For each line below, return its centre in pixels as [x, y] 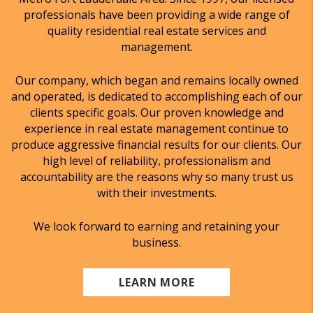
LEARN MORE [156, 282]
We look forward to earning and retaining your [156, 226]
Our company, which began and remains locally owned [156, 80]
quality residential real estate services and [156, 31]
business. [156, 242]
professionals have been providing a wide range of [156, 15]
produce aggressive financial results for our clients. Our [156, 145]
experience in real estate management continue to [156, 129]
